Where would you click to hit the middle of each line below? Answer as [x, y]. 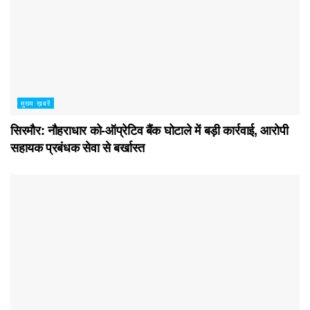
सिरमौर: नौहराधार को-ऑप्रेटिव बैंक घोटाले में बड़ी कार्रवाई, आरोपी [149, 130]
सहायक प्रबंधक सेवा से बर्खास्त [77, 148]
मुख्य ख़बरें [36, 103]
